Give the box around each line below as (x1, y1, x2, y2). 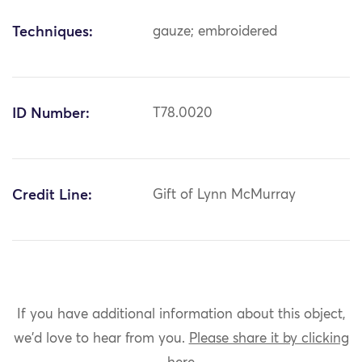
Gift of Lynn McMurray (153, 188, 297, 203)
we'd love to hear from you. (13, 331, 189, 346)
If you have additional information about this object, (16, 307, 346, 322)
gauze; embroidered (153, 25, 278, 40)
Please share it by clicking (188, 331, 349, 346)
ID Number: (12, 107, 90, 122)
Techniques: (12, 25, 93, 40)
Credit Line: (12, 188, 92, 204)
